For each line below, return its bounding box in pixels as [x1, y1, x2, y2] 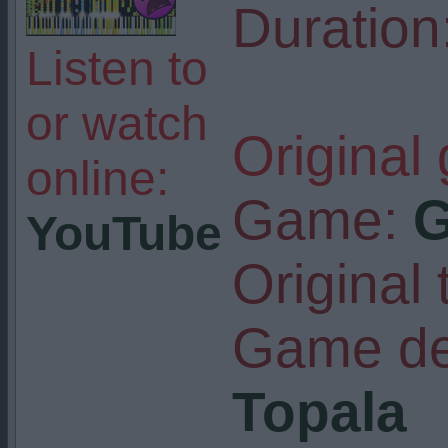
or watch [25, 97, 208, 150]
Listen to [25, 42, 208, 95]
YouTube [25, 207, 222, 260]
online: [25, 152, 169, 205]
